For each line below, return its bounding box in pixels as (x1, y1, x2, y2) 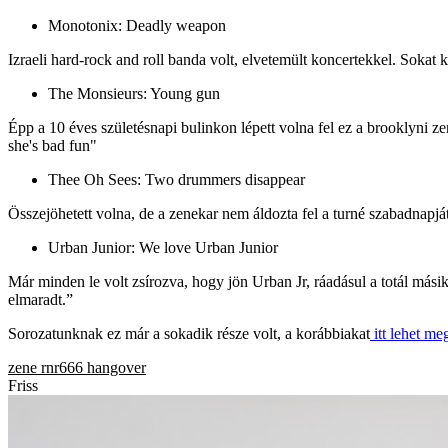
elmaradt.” (8, 290, 73, 308)
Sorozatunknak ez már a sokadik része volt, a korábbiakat (8, 324, 370, 342)
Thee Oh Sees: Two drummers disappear (48, 170, 305, 188)
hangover (87, 358, 146, 376)
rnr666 (41, 358, 83, 376)
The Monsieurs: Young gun (48, 84, 220, 102)
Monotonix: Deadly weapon (48, 16, 226, 34)
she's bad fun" (8, 136, 97, 154)
